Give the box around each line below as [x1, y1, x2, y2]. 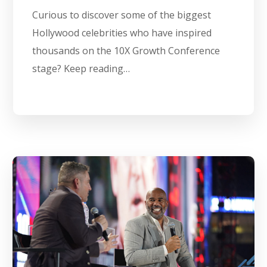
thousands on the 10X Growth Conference [32, 44, 221, 58]
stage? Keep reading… [32, 62, 131, 76]
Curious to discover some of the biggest [32, 8, 212, 22]
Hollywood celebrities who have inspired [32, 26, 212, 40]
